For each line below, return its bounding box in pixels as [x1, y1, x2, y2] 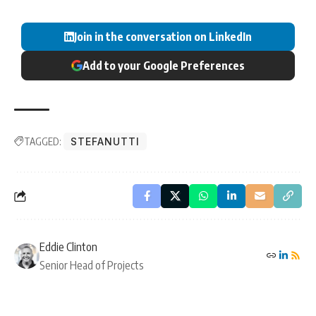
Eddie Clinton [39, 240, 97, 255]
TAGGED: [24, 135, 61, 148]
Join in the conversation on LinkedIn [74, 30, 252, 44]
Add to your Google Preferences [83, 59, 245, 73]
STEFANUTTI [71, 135, 140, 148]
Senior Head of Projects [39, 258, 144, 273]
